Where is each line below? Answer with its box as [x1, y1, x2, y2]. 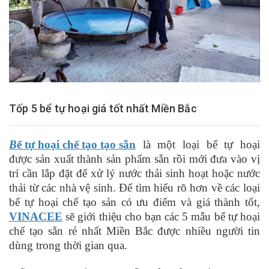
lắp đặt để [41, 166, 91, 180]
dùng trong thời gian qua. [9, 238, 127, 252]
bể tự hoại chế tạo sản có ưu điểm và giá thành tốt [9, 195, 257, 208]
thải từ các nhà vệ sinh [9, 181, 113, 194]
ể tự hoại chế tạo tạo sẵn [17, 138, 136, 151]
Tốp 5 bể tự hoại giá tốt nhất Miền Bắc [9, 101, 197, 115]
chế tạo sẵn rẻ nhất [9, 224, 106, 237]
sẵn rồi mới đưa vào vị [151, 152, 261, 165]
